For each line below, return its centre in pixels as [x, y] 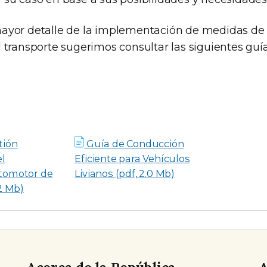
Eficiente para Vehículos [132, 159]
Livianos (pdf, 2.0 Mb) [125, 174]
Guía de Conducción [134, 144]
